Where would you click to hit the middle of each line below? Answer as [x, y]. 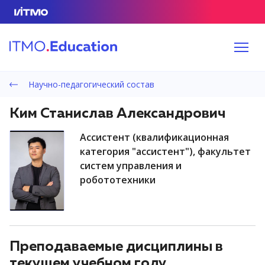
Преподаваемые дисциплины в [116, 247]
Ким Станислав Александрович [117, 114]
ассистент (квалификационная [83, 137]
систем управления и [131, 166]
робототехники [118, 180]
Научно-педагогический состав [90, 84]
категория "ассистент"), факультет [166, 151]
